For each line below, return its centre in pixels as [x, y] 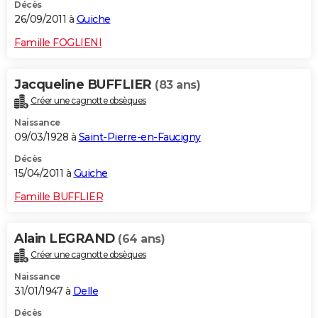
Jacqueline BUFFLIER [84, 85]
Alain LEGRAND [66, 239]
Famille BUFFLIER [59, 197]
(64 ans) [141, 239]
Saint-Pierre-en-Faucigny [139, 137]
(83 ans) [177, 85]
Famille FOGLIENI [58, 43]
